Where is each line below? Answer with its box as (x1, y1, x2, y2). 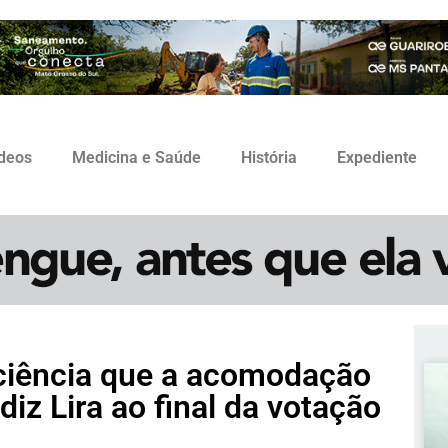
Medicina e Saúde (72, 148, 201, 168)
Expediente (337, 148, 417, 168)
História (241, 148, 297, 168)
